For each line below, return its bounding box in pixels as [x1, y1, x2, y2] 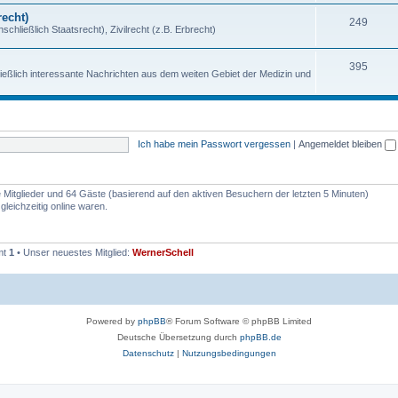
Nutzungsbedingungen [181, 347, 276, 358]
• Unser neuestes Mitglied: [14, 247, 132, 258]
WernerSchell [132, 247, 194, 258]
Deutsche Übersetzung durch [116, 331, 240, 342]
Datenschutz [122, 347, 174, 358]
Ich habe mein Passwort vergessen [137, 138, 291, 149]
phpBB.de [239, 331, 282, 342]
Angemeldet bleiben [298, 138, 385, 149]
